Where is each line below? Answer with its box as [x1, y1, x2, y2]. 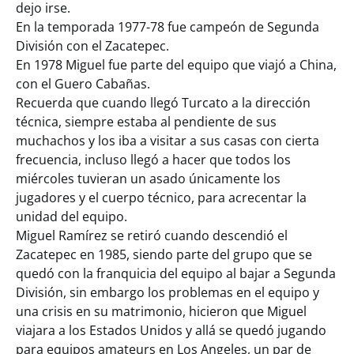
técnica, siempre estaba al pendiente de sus [16, 113, 277, 131]
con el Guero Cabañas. [16, 75, 150, 93]
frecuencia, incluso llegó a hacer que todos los [16, 151, 291, 169]
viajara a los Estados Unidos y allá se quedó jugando [16, 322, 326, 340]
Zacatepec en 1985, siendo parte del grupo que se [16, 246, 312, 264]
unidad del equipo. [16, 208, 127, 226]
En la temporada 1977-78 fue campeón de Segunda [16, 18, 319, 36]
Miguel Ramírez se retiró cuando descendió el [16, 227, 288, 245]
